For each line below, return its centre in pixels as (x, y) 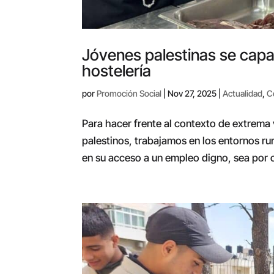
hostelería (117, 70)
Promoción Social (129, 93)
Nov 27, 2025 (192, 93)
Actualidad (243, 93)
